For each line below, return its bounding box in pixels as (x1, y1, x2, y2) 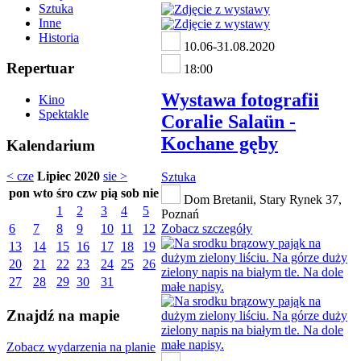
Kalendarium (6, 136, 95, 154)
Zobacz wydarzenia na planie (6, 339, 156, 354)
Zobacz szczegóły (161, 222, 252, 236)
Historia (39, 30, 79, 44)
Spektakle (39, 107, 89, 121)
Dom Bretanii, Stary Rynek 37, (180, 193, 342, 207)
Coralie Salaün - (161, 110, 296, 132)
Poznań (161, 207, 199, 222)
